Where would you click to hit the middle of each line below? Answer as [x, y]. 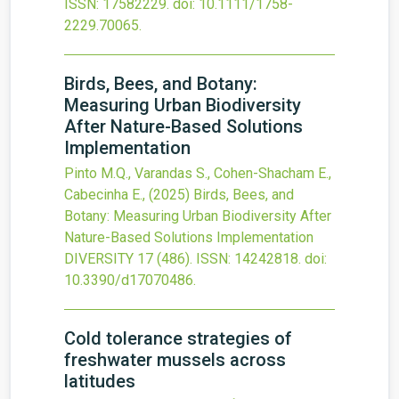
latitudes [100, 381]
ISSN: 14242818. [248, 259]
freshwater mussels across [175, 360]
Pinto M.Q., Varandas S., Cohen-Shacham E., [198, 173]
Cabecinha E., [106, 195]
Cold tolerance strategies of [178, 338]
